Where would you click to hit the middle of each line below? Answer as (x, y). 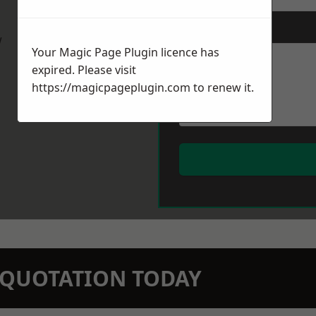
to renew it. (222, 88)
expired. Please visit (84, 70)
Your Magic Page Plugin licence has (126, 53)
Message (200, 31)
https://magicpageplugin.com (111, 88)
